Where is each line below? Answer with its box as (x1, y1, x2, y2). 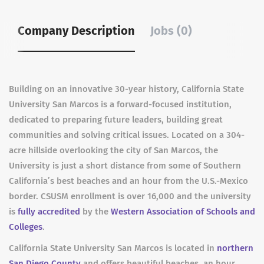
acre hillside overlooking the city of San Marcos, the (9, 145, 218, 156)
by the (80, 206, 111, 217)
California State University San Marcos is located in (9, 243, 217, 253)
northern (217, 243, 253, 253)
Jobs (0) (150, 24, 192, 38)
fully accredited (18, 206, 80, 217)
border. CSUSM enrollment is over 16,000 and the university (9, 191, 251, 202)
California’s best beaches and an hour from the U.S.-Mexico (9, 176, 248, 186)
